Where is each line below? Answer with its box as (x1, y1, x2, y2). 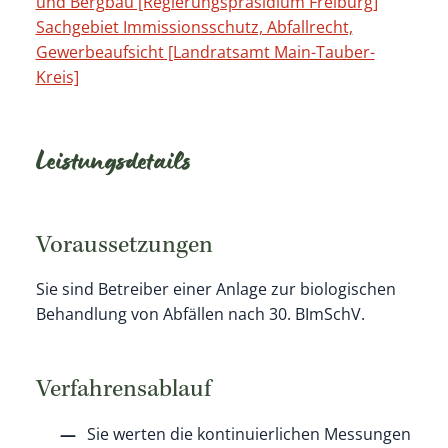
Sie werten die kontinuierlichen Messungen (86, 423, 411, 446)
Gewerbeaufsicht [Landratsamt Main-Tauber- (35, 41, 375, 64)
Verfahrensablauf (35, 378, 211, 405)
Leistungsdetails (35, 149, 191, 180)
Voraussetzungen (35, 234, 213, 261)
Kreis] (35, 66, 79, 89)
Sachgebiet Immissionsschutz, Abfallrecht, (35, 16, 353, 39)
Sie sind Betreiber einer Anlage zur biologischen (35, 278, 396, 301)
